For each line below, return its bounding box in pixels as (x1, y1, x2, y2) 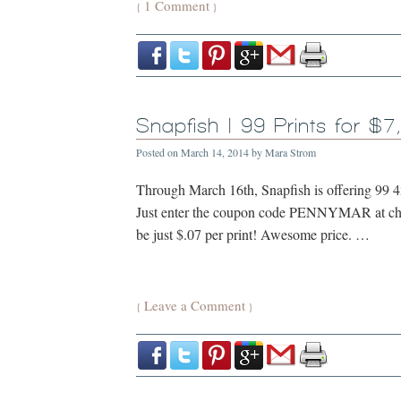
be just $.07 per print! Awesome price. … (136, 225, 370, 243)
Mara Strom (265, 145, 316, 159)
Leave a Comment (144, 296, 245, 314)
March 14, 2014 (181, 145, 249, 159)
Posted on (136, 145, 181, 159)
